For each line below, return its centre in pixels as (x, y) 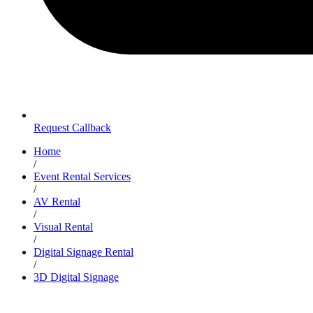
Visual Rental (63, 227)
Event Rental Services (82, 176)
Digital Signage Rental (83, 252)
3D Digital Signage (76, 277)
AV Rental (57, 202)
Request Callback (72, 128)
